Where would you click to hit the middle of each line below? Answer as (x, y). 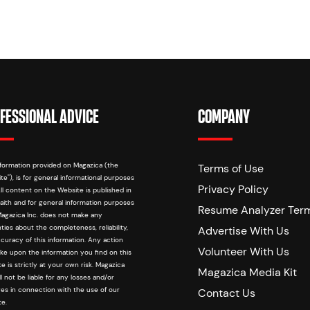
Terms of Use (231, 168)
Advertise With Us (244, 230)
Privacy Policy (233, 189)
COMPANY (224, 117)
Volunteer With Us (244, 251)
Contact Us (227, 293)
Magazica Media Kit (247, 272)
